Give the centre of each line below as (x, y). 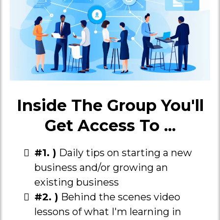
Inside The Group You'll (110, 105)
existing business (77, 182)
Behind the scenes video (119, 197)
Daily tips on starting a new (124, 153)
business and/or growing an (101, 167)
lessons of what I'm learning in (108, 212)
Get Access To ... (110, 125)
